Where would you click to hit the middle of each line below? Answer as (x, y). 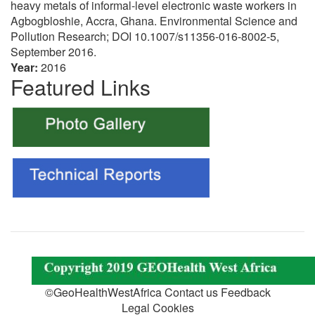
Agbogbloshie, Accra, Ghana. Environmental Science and (154, 21)
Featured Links (81, 87)
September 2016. (53, 52)
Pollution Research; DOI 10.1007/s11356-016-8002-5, (145, 36)
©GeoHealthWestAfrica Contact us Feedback (157, 292)
